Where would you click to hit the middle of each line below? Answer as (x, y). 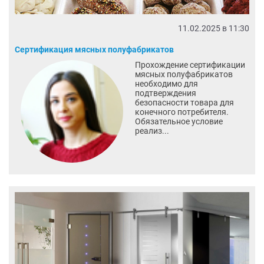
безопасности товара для (184, 102)
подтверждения (165, 93)
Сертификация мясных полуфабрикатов (94, 49)
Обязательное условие (179, 121)
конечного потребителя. (181, 112)
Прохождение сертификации (190, 65)
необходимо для (166, 83)
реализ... (152, 131)
